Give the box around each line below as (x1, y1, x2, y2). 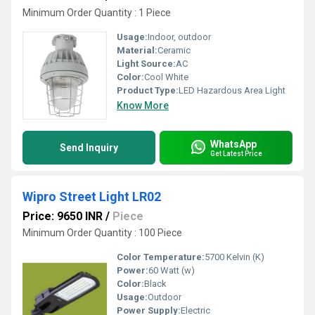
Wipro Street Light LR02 (22, 189, 161, 204)
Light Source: (117, 58, 176, 69)
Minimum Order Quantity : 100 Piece (22, 227, 182, 238)
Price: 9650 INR (22, 210, 103, 223)
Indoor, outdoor (148, 32, 211, 42)
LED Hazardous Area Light (179, 85, 285, 96)
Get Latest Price (210, 149, 262, 157)
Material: (117, 45, 157, 56)
